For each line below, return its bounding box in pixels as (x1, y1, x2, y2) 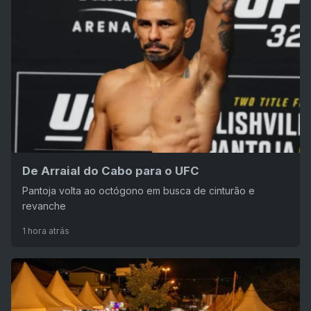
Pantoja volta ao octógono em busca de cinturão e (22, 184, 255, 196)
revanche (22, 199, 66, 212)
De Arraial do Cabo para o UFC (22, 163, 199, 178)
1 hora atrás (22, 225, 69, 236)
